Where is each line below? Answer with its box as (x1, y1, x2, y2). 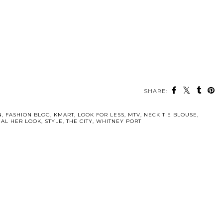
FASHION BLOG (5, 111, 50, 118)
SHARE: (144, 87, 168, 95)
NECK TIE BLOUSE (143, 111, 197, 118)
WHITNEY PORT (96, 117, 141, 124)
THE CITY (66, 117, 93, 124)
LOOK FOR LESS (77, 111, 124, 118)
